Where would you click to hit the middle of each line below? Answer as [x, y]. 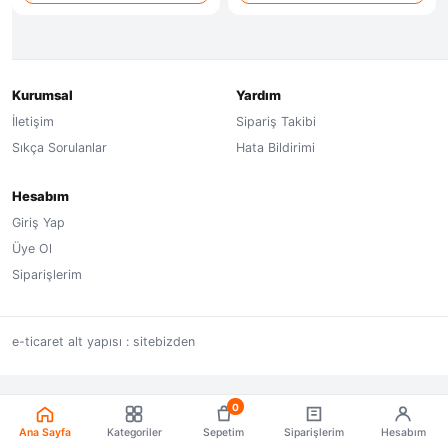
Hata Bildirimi [275, 147]
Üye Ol [32, 248]
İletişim [33, 121]
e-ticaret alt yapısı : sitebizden [103, 341]
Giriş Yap [38, 222]
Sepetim [224, 432]
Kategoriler [134, 432]
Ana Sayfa [44, 432]
